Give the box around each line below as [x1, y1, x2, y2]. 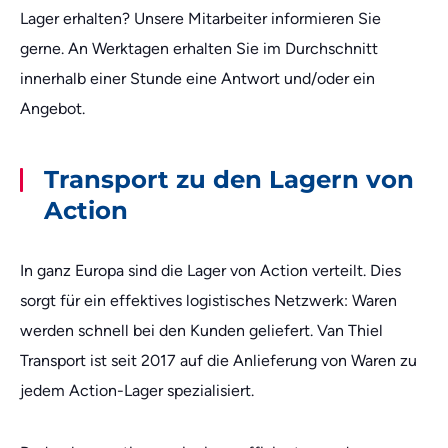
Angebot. [20, 99, 85, 118]
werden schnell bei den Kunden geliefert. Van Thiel [20, 321, 383, 340]
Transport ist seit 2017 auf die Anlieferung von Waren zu [20, 351, 417, 370]
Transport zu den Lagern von [44, 164, 414, 194]
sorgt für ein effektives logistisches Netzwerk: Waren [20, 291, 397, 310]
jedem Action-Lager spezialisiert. [20, 381, 258, 400]
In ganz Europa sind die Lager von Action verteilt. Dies [20, 261, 401, 280]
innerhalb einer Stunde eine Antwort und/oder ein [20, 69, 375, 88]
